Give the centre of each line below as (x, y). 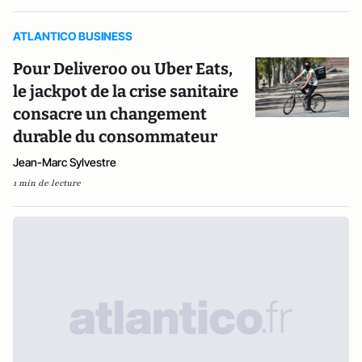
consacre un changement (110, 114)
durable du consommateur (115, 137)
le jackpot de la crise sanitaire (126, 91)
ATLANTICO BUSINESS (73, 36)
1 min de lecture (47, 183)
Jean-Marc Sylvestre (65, 162)
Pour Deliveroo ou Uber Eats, (123, 69)
